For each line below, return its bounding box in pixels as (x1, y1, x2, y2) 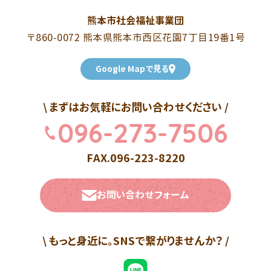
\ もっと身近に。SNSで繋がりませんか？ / (42, 233, 229, 249)
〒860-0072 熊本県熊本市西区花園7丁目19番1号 (25, 30, 246, 44)
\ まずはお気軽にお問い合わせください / (42, 99, 229, 115)
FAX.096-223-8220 (86, 150, 185, 166)
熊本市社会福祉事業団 (87, 13, 184, 27)
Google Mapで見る (95, 62, 169, 74)
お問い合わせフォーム (97, 188, 189, 202)
